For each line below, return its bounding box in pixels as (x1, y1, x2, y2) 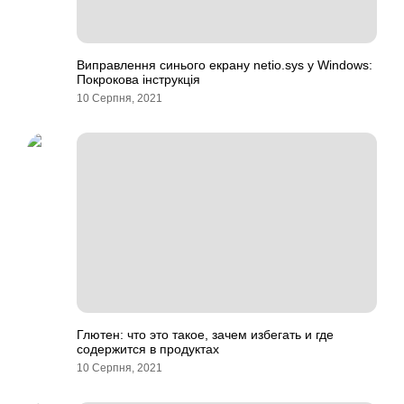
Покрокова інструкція (77, 72, 200, 87)
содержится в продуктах (77, 342, 219, 356)
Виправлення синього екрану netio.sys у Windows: (77, 58, 372, 72)
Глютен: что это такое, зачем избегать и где (77, 327, 334, 342)
